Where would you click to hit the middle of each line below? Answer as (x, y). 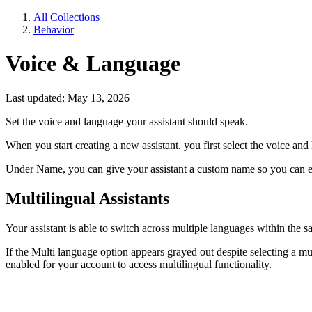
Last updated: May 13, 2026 (68, 97)
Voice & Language (93, 64)
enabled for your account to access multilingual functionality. (139, 264)
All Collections (67, 17)
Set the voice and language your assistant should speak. (127, 121)
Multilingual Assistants (87, 198)
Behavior (54, 30)
